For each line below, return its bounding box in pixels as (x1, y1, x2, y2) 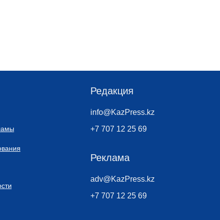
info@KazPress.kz (90, 108, 155, 116)
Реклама (90, 152, 130, 163)
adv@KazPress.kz (90, 175, 155, 183)
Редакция (90, 85, 134, 96)
